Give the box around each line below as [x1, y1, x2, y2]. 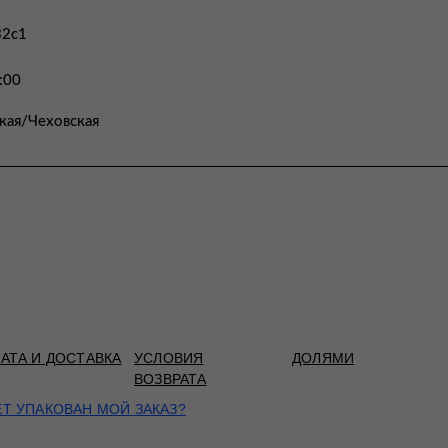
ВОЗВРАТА [134, 370, 207, 387]
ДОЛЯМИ [292, 349, 355, 366]
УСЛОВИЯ [134, 349, 204, 366]
